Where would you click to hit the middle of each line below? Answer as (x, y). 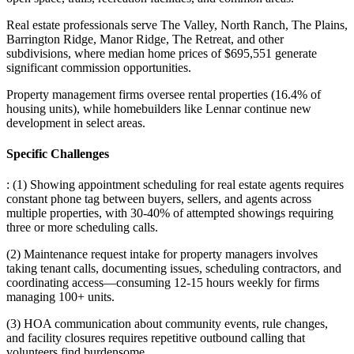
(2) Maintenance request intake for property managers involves (162, 254)
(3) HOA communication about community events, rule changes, (167, 324)
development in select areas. (76, 122)
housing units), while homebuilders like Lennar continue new (159, 108)
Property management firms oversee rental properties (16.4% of (164, 94)
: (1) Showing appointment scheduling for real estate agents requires (175, 185)
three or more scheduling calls (81, 228)
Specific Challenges (58, 154)
